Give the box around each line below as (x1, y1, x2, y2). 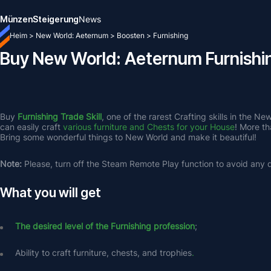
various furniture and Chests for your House (63, 122, 235, 132)
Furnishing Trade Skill (18, 111, 102, 122)
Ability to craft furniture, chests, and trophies (15, 247, 192, 258)
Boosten (117, 31, 145, 41)
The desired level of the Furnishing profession (15, 221, 195, 231)
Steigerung (33, 14, 79, 24)
